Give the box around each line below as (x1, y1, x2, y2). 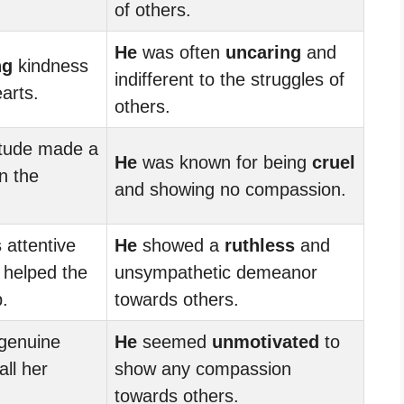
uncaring (225, 41, 301, 62)
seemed (137, 331, 212, 352)
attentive (2, 234, 76, 255)
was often (137, 41, 225, 62)
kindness (13, 55, 88, 76)
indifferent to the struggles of (115, 69, 344, 89)
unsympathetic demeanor (115, 262, 317, 282)
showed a (137, 234, 225, 255)
